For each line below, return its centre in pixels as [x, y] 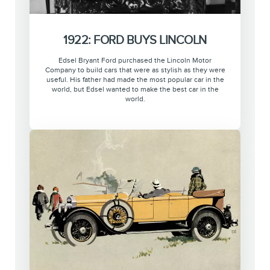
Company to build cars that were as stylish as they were [135, 71]
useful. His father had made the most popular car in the [135, 80]
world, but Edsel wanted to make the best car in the [135, 90]
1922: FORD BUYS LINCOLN [135, 40]
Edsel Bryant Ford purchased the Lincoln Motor [135, 61]
